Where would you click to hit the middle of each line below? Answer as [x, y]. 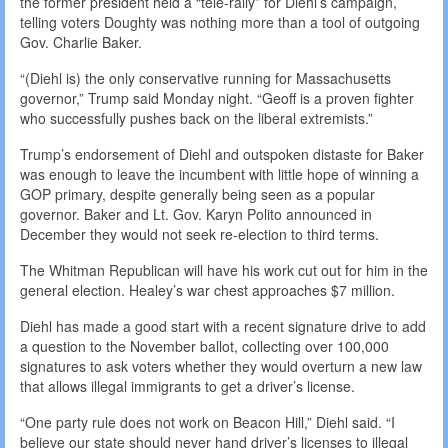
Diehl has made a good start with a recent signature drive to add [223, 326]
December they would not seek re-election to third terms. [199, 234]
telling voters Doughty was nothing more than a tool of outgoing [220, 22]
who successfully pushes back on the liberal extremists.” [196, 118]
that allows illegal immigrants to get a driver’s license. [187, 386]
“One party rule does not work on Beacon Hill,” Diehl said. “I [207, 422]
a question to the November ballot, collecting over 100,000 [204, 346]
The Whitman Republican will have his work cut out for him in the [224, 270]
